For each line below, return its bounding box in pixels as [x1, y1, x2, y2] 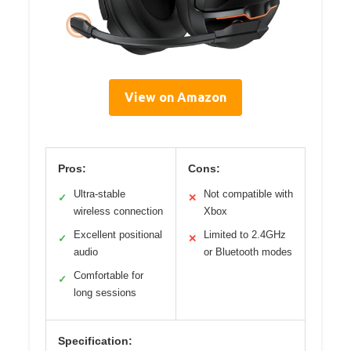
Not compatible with [203, 187, 293, 200]
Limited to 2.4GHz [203, 228, 286, 241]
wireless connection [74, 204, 163, 217]
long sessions [74, 286, 136, 299]
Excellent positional [74, 228, 162, 241]
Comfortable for [74, 269, 143, 281]
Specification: [58, 334, 132, 347]
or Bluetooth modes [203, 245, 292, 258]
